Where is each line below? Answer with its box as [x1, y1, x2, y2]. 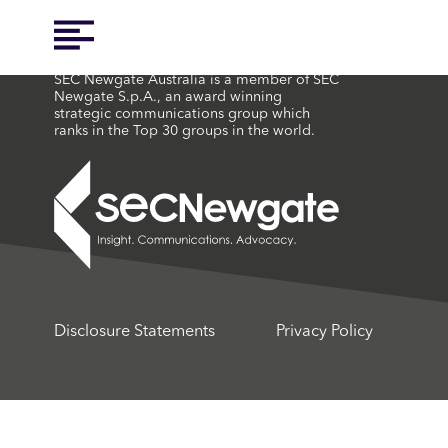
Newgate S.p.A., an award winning [53, 90, 282, 104]
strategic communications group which [53, 107, 310, 121]
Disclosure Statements [53, 324, 215, 340]
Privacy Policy [276, 324, 374, 340]
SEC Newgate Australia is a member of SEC [53, 73, 339, 87]
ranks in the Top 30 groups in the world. [53, 124, 315, 138]
